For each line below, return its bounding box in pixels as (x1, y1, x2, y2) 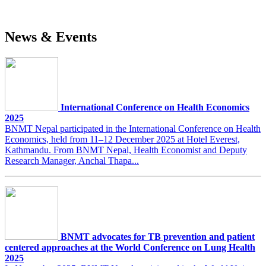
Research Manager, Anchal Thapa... (5, 156, 139, 166)
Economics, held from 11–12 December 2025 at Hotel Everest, (5, 134, 240, 145)
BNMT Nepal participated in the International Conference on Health (5, 123, 261, 134)
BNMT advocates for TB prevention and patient (61, 232, 255, 242)
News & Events (5, 29, 97, 45)
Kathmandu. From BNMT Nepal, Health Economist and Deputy (5, 145, 247, 156)
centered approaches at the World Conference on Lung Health (5, 242, 255, 253)
